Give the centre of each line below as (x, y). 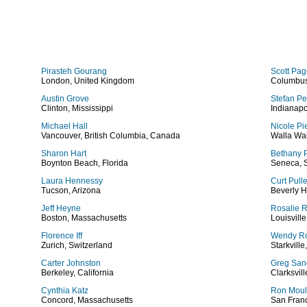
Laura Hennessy (72, 181)
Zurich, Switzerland (77, 245)
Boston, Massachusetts (84, 218)
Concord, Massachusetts (87, 300)
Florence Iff (62, 236)
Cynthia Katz (65, 291)
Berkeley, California (77, 273)
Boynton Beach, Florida (85, 163)
